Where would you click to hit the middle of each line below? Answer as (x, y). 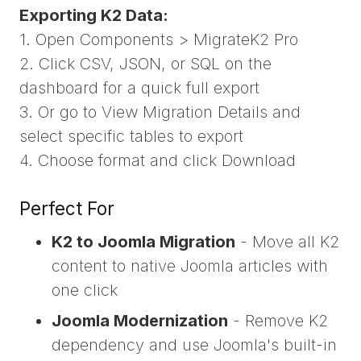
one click (85, 290)
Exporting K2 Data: (94, 15)
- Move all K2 (287, 242)
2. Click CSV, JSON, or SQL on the (145, 63)
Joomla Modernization (140, 321)
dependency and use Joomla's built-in (194, 345)
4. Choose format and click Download (158, 160)
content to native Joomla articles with (190, 266)
